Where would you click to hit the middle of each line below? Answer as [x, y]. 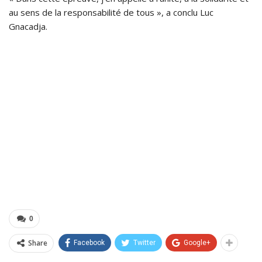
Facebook [89, 243]
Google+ [197, 243]
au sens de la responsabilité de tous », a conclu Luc [111, 13]
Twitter [144, 243]
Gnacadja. [28, 27]
